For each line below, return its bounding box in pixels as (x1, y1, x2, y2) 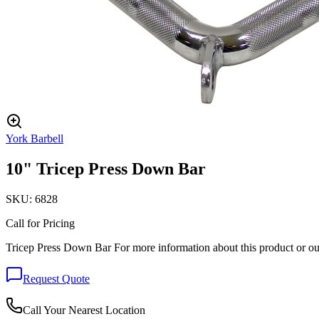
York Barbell (6, 132, 63, 145)
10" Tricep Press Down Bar (6, 159, 206, 178)
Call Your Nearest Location (23, 303, 145, 316)
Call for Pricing (6, 216, 75, 229)
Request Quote (23, 272, 90, 285)
